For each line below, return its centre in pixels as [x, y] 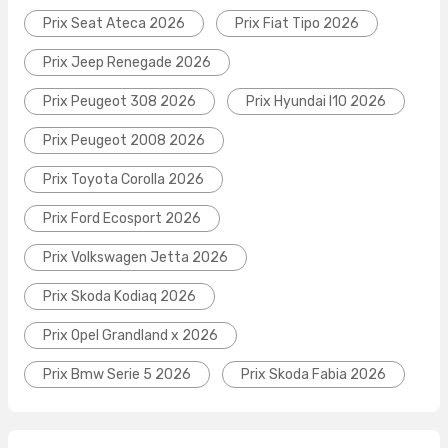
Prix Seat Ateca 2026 [114, 24]
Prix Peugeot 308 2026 [119, 102]
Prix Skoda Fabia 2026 [313, 375]
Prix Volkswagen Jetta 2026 [135, 258]
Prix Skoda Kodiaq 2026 [119, 297]
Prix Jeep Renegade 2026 [127, 63]
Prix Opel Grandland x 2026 [130, 336]
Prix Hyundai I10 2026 [316, 102]
